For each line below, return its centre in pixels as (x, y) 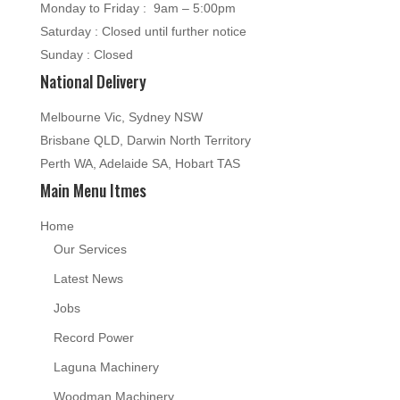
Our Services (90, 249)
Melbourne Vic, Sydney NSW (121, 117)
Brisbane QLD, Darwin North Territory (145, 140)
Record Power (93, 337)
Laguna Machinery (106, 367)
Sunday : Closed (86, 54)
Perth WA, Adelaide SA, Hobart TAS (140, 163)
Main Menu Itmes (93, 190)
